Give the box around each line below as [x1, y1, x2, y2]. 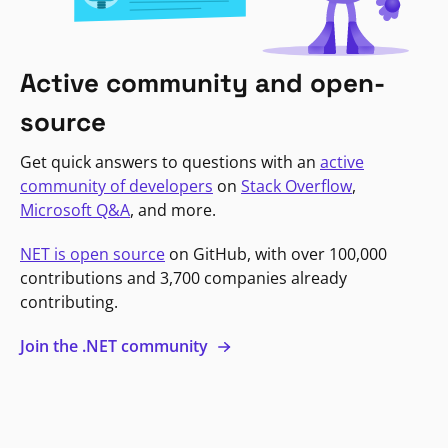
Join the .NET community [20, 334, 212, 357]
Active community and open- [20, 65, 385, 100]
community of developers [20, 174, 213, 197]
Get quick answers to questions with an [20, 150, 320, 173]
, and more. [130, 198, 216, 221]
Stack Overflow [241, 174, 352, 197]
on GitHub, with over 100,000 [165, 242, 387, 265]
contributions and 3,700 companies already [20, 266, 347, 289]
